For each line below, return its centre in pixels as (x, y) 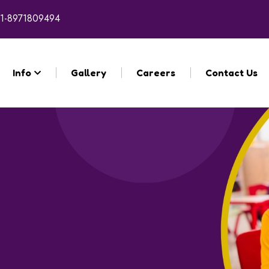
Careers (156, 72)
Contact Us (231, 72)
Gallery (88, 72)
